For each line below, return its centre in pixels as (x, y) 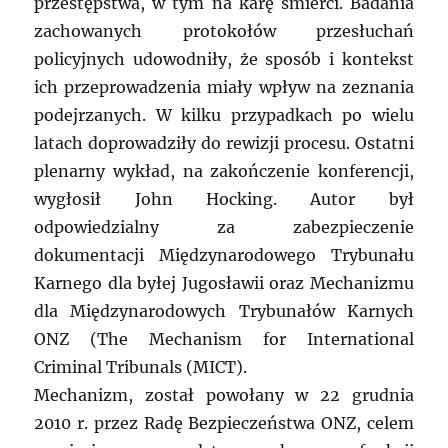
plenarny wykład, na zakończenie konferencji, (224, 171)
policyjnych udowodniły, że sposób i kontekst (224, 59)
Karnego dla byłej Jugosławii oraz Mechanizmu (224, 283)
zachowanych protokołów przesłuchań (224, 31)
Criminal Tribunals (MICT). (141, 367)
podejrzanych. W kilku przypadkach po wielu (224, 115)
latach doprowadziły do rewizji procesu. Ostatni (224, 143)
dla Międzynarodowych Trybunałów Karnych (224, 311)
